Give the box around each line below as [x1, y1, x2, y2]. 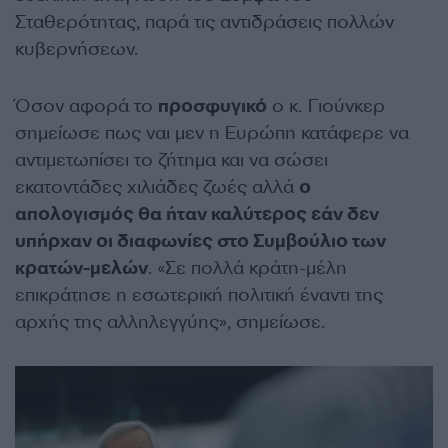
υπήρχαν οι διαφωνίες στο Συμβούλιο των [15, 229, 386, 254]
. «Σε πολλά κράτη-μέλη [148, 256, 347, 281]
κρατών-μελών [15, 256, 148, 281]
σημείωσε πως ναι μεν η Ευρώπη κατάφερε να [15, 121, 409, 146]
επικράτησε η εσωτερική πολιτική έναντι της [15, 283, 383, 308]
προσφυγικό [158, 94, 267, 119]
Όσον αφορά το [15, 94, 158, 119]
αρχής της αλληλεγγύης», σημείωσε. [15, 310, 325, 335]
